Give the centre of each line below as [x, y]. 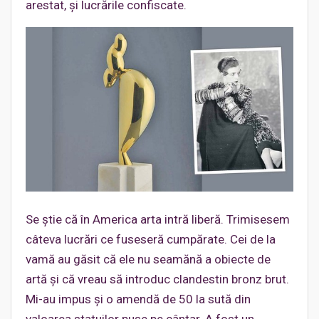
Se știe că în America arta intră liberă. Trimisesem [158, 220]
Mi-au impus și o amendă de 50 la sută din [138, 299]
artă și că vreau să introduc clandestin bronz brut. [157, 279]
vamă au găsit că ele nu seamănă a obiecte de [148, 260]
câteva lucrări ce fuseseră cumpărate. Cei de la [151, 240]
